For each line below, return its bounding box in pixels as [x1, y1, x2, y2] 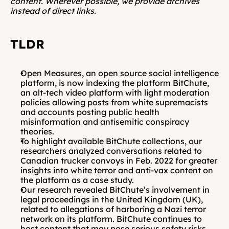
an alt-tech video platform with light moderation [20, 87, 210, 98]
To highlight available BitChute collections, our [20, 136, 202, 146]
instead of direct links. [10, 6, 96, 16]
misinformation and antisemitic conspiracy [20, 117, 189, 127]
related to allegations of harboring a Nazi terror [20, 204, 206, 214]
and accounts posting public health [20, 107, 159, 117]
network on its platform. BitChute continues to [20, 214, 202, 224]
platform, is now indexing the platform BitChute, [20, 78, 209, 88]
